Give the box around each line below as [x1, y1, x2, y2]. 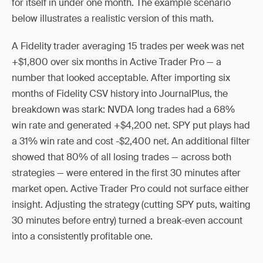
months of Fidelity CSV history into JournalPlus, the [12, 87, 228, 100]
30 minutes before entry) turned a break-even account [12, 214, 242, 227]
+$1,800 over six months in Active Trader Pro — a [12, 56, 221, 68]
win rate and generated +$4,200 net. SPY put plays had [12, 119, 250, 131]
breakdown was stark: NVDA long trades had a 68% [12, 103, 235, 116]
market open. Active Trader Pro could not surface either [12, 183, 249, 195]
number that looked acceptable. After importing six [12, 72, 230, 84]
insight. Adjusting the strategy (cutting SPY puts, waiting [12, 198, 251, 211]
